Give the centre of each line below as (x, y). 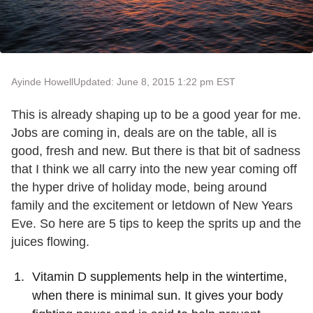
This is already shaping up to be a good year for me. (156, 115)
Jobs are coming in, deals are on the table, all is (144, 133)
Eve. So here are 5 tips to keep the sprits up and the (156, 224)
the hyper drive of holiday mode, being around (139, 187)
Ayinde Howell (42, 82)
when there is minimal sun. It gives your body (158, 296)
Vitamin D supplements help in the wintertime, (160, 277)
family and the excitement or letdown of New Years (152, 205)
